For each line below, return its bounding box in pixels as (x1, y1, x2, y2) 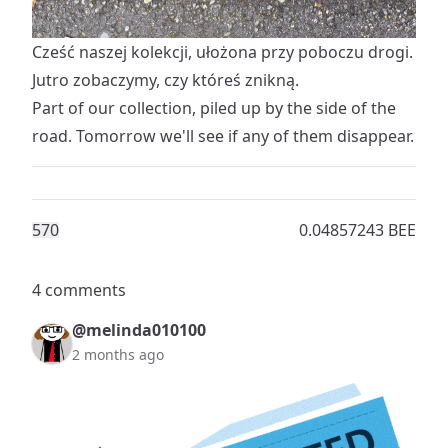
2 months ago (72, 345, 164, 364)
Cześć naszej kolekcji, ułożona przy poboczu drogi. (32, 41, 413, 63)
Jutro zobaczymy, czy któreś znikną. (32, 69, 299, 91)
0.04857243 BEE (299, 219, 416, 241)
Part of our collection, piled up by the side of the (32, 97, 396, 119)
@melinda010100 (72, 319, 206, 341)
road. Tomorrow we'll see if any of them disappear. (32, 125, 414, 147)
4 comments (32, 279, 126, 301)
